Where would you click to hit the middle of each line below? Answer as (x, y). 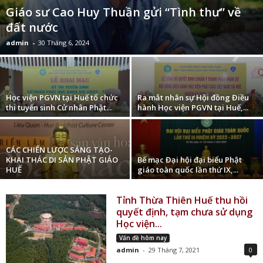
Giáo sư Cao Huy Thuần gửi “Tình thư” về (124, 12)
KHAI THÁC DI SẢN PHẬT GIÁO (62, 160)
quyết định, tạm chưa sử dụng (185, 212)
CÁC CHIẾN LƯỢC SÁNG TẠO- (59, 150)
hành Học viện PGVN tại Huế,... (193, 108)
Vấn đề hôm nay (143, 238)
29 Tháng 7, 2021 (174, 250)
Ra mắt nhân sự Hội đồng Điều (193, 98)
